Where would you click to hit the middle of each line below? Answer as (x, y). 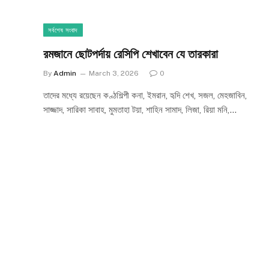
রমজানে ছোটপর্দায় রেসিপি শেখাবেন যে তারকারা (131, 54)
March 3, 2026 (114, 73)
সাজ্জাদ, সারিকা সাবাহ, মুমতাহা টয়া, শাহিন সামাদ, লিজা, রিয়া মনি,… (140, 109)
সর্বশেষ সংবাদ (63, 30)
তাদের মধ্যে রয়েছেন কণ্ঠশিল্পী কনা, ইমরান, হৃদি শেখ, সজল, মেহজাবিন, (145, 95)
